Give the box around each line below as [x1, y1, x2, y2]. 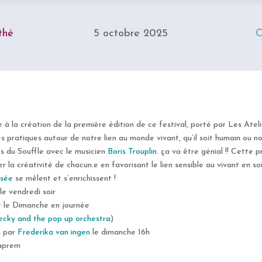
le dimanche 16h [90, 227, 150, 237]
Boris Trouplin [108, 147, 157, 156]
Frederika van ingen [18, 227, 90, 237]
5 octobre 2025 [94, 28, 168, 40]
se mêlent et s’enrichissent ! [13, 174, 116, 183]
